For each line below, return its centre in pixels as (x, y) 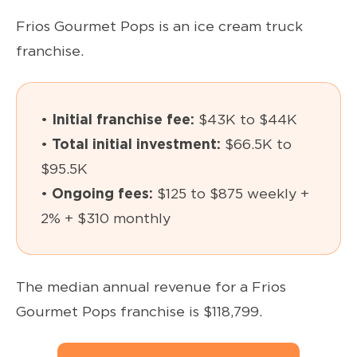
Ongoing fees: (102, 194)
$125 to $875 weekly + (231, 194)
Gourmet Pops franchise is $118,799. (139, 312)
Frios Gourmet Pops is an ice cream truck (159, 26)
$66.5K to (256, 144)
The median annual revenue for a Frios (151, 287)
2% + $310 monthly (106, 218)
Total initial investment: (136, 144)
